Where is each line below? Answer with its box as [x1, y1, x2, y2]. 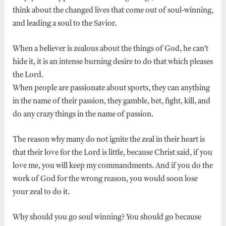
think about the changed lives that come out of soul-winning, [12, 7, 213, 15]
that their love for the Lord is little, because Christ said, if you [12, 149, 212, 157]
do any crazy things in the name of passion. [12, 110, 153, 119]
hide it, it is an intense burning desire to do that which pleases [12, 58, 213, 66]
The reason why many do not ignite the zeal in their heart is [12, 136, 205, 144]
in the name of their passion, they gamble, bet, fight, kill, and [12, 97, 210, 105]
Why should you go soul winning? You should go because [12, 213, 201, 221]
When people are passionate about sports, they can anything [12, 84, 210, 92]
